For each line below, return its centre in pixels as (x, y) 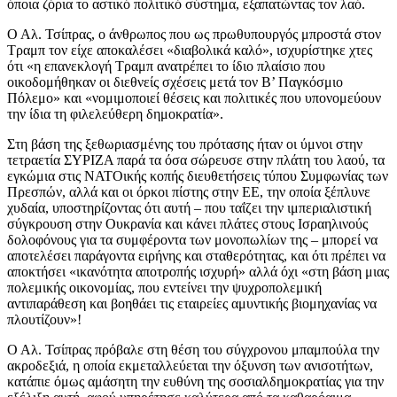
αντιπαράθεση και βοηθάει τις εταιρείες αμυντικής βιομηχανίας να (192, 303)
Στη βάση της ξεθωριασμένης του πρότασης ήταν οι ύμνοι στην (185, 144)
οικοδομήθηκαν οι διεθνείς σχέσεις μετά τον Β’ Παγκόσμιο (175, 82)
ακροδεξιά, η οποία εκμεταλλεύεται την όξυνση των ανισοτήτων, (190, 365)
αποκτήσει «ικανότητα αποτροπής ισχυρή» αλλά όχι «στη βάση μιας (198, 271)
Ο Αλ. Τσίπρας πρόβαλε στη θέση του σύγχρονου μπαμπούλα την (193, 349)
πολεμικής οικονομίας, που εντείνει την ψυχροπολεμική (164, 287)
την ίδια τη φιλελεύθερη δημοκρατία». (115, 113)
